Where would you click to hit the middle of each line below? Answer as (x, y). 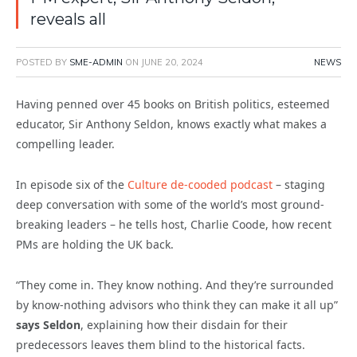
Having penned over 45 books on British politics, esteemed (173, 104)
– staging (299, 185)
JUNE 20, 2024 (172, 63)
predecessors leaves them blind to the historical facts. (161, 345)
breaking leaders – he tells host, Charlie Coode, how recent (174, 225)
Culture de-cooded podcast (200, 185)
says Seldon (48, 325)
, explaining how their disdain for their (184, 325)
